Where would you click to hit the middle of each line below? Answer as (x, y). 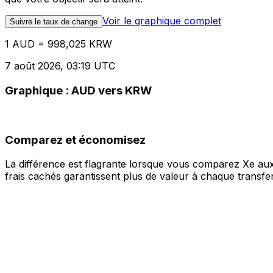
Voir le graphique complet (162, 21)
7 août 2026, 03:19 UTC (60, 66)
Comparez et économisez (75, 140)
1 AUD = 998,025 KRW (58, 44)
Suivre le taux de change (54, 22)
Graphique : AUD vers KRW (78, 91)
